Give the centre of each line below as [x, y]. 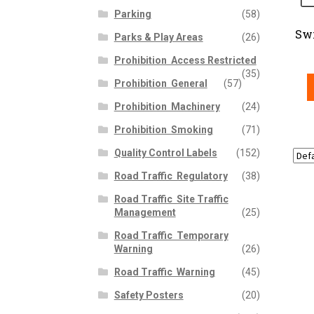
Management [145, 213]
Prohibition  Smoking [163, 130]
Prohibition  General [161, 84]
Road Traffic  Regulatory [171, 176]
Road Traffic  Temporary [171, 236]
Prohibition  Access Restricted [185, 61]
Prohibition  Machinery [167, 107]
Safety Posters [149, 295]
